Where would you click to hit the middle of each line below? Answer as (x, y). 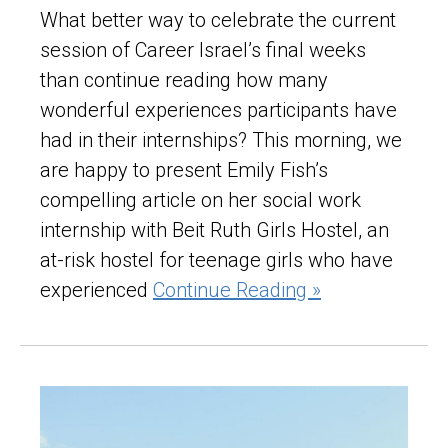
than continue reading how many (184, 79)
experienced (96, 289)
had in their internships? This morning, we (221, 139)
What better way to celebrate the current (218, 19)
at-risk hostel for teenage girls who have (216, 259)
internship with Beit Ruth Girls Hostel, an (214, 229)
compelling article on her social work (200, 199)
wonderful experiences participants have (218, 109)
